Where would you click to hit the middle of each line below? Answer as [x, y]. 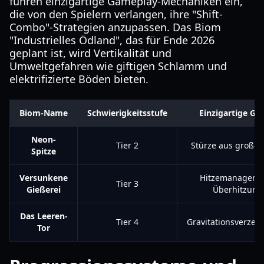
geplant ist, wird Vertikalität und [90, 53]
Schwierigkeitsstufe [127, 113]
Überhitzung [238, 189]
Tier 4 [127, 222]
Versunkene [44, 178]
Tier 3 [127, 184]
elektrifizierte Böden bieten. [79, 79]
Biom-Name [44, 113]
